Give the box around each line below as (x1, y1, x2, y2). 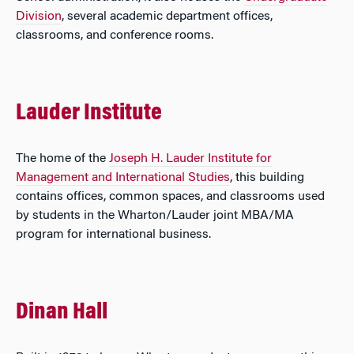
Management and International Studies (16, 171, 230, 184)
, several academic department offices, (62, 10, 273, 23)
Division (16, 10, 62, 23)
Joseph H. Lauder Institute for (109, 153, 272, 165)
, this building (230, 171, 304, 184)
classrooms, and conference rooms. (16, 29, 213, 42)
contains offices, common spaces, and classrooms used (16, 190, 325, 203)
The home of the (16, 153, 109, 165)
